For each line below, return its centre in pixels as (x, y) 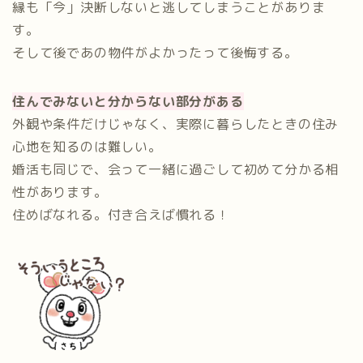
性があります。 (60, 192)
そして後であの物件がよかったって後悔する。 (155, 53)
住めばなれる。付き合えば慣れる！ (121, 215)
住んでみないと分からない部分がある (128, 102)
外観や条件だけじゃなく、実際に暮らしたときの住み (176, 124)
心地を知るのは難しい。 (87, 147)
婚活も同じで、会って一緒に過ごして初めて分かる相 (176, 170)
